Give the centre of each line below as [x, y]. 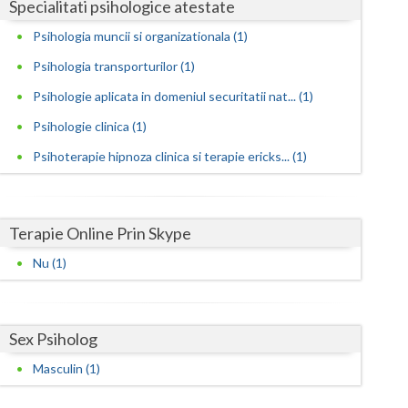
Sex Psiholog [54, 339]
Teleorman [164, 142]
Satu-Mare [165, 33]
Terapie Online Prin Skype [101, 233]
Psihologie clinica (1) [90, 126]
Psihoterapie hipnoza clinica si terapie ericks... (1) [170, 156]
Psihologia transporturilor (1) [114, 66]
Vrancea [157, 324]
